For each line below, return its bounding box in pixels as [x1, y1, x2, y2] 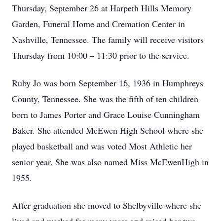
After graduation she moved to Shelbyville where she [12, 199, 201, 211]
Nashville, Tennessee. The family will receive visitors [12, 34, 204, 45]
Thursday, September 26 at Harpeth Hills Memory [12, 2, 191, 14]
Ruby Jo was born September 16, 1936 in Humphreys [12, 77, 203, 89]
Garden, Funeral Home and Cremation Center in [12, 18, 185, 30]
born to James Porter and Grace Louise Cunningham [12, 109, 200, 120]
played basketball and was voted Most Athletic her [12, 140, 192, 152]
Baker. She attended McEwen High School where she [12, 124, 203, 136]
